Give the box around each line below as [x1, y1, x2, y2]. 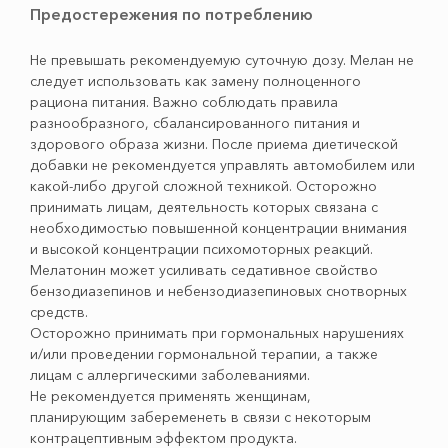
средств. [30, 303, 88, 321]
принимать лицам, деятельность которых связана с [30, 198, 378, 216]
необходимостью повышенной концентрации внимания [30, 219, 407, 237]
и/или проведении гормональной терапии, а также [30, 345, 378, 363]
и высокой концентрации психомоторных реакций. [30, 240, 373, 258]
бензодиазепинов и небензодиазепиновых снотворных [30, 282, 407, 300]
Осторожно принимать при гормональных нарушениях [30, 324, 404, 342]
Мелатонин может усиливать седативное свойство [30, 261, 378, 279]
